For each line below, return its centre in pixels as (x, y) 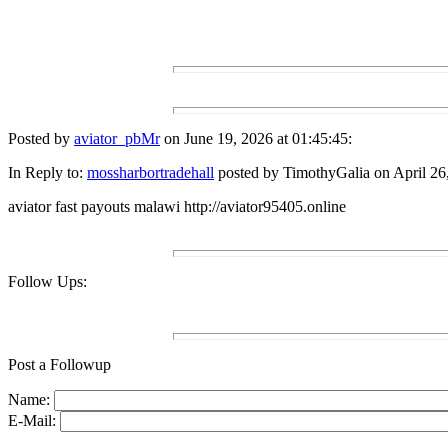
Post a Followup (59, 365)
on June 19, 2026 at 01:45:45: (256, 139)
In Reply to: (47, 173)
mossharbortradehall (150, 173)
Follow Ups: (47, 282)
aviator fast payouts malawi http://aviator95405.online (177, 207)
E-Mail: (34, 421)
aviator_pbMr (117, 139)
